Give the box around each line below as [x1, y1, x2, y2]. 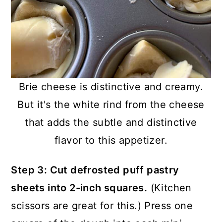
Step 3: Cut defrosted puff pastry [11, 164, 179, 176]
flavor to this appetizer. [55, 134, 167, 147]
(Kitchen [147, 182, 192, 194]
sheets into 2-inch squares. [11, 182, 148, 194]
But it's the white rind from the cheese [17, 99, 205, 111]
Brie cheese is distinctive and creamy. [18, 81, 204, 93]
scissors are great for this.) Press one [11, 200, 193, 212]
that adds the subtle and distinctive [25, 116, 197, 129]
